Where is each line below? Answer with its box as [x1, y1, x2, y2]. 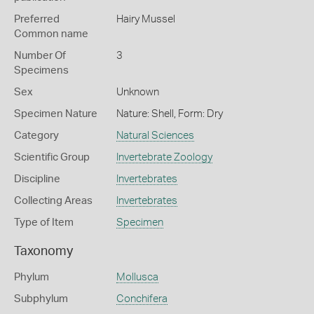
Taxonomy [14, 245, 73, 258]
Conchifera [116, 294, 168, 304]
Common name [14, 29, 88, 39]
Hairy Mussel [116, 14, 175, 25]
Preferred [14, 14, 60, 25]
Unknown [116, 87, 159, 97]
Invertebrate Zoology [116, 152, 212, 163]
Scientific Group [14, 152, 90, 163]
